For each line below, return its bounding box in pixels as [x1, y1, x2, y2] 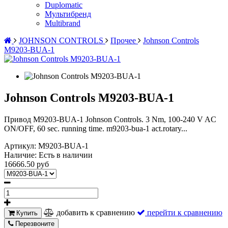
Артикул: [4, 141, 38, 150]
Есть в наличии [39, 150, 93, 159]
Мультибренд [45, 10, 91, 18]
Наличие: [4, 150, 39, 159]
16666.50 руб [4, 159, 49, 168]
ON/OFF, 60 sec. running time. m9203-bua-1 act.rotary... [4, 124, 187, 133]
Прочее [110, 36, 136, 45]
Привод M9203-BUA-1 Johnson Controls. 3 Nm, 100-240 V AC [4, 115, 216, 124]
